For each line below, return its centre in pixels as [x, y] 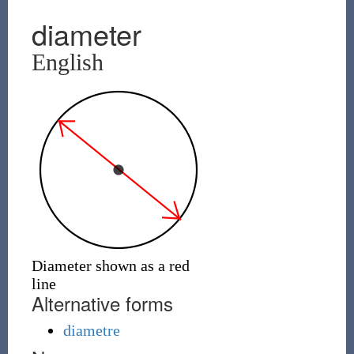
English [67, 62]
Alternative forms [102, 303]
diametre [91, 330]
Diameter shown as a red [110, 265]
